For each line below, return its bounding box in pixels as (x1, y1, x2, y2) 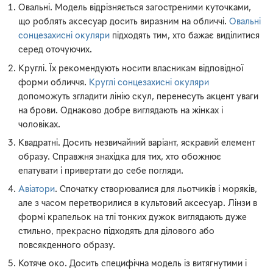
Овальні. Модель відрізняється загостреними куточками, (18, 4, 252, 13)
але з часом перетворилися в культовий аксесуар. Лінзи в (18, 199, 258, 208)
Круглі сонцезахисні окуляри (89, 79, 210, 87)
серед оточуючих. (18, 46, 93, 55)
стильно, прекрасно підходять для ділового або (18, 227, 215, 236)
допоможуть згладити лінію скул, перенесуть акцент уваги (18, 93, 259, 101)
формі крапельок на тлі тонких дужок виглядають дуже (18, 213, 247, 222)
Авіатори (18, 185, 55, 194)
